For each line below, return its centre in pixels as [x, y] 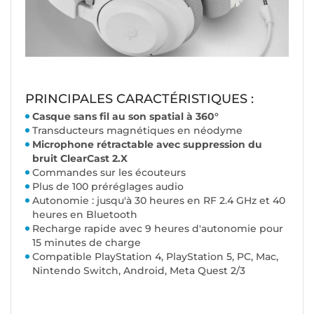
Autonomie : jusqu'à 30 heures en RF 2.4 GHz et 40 [159, 201]
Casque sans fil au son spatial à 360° [125, 117]
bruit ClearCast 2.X [80, 159]
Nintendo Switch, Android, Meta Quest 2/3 [139, 271]
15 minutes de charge [87, 243]
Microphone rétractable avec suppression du [147, 145]
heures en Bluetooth [85, 215]
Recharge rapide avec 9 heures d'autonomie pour [158, 229]
